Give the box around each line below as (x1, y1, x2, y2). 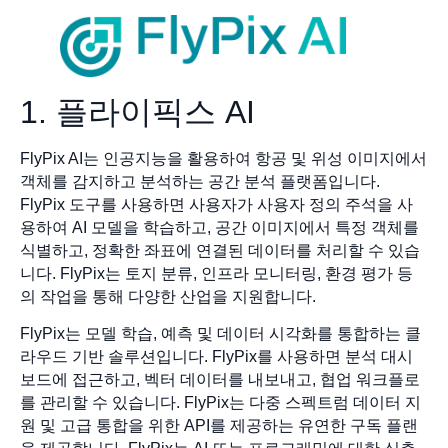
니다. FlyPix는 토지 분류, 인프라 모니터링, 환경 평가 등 (20, 264, 413, 282)
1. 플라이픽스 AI (20, 93, 255, 130)
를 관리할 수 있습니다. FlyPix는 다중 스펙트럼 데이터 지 (20, 394, 421, 412)
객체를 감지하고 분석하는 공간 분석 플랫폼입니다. (20, 172, 380, 190)
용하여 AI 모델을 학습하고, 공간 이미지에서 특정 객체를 (20, 218, 419, 236)
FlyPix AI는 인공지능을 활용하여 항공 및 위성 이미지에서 (20, 149, 427, 167)
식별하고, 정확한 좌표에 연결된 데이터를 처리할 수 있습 (20, 241, 420, 259)
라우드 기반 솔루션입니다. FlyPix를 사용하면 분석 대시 (20, 348, 413, 366)
